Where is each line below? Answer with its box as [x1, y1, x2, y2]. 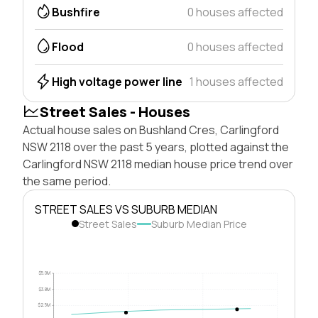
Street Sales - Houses [40, 102, 190, 121]
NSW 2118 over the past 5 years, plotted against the [23, 138, 289, 155]
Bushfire [52, 4, 100, 20]
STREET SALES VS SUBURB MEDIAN [35, 201, 217, 217]
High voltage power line [52, 73, 182, 89]
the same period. [23, 172, 111, 189]
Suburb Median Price [150, 216, 247, 231]
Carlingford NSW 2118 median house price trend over [23, 155, 293, 172]
